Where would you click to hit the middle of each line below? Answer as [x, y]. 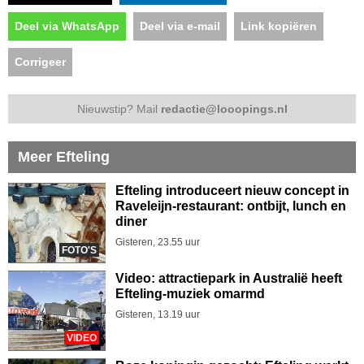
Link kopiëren [279, 26]
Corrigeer [40, 61]
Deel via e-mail [180, 26]
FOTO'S [79, 250]
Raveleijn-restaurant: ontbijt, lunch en [231, 206]
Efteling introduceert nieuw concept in [232, 190]
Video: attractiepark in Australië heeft [229, 278]
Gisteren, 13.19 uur [158, 314]
